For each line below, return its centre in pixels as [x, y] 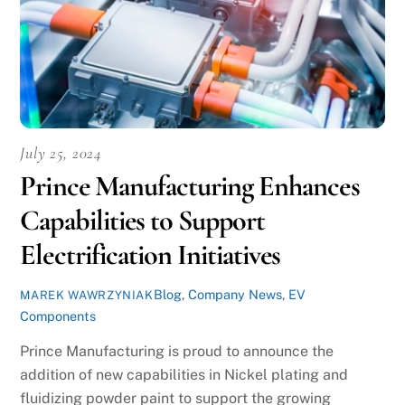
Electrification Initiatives [151, 255]
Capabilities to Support [143, 221]
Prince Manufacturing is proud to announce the [177, 351]
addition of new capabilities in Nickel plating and [184, 374]
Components [58, 316]
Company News [235, 295]
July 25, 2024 [61, 153]
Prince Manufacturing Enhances [190, 186]
